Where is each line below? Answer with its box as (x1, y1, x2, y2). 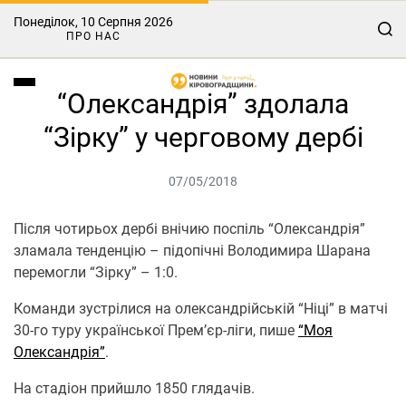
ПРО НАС (66, 30, 121, 43)
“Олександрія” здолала (57, 88, 349, 120)
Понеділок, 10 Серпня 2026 (14, 14, 173, 29)
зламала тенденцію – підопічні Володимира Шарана (14, 242, 371, 259)
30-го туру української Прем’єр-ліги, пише (14, 322, 298, 339)
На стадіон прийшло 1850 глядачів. (14, 380, 255, 397)
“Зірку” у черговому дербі (43, 121, 363, 153)
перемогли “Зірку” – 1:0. (14, 264, 178, 281)
